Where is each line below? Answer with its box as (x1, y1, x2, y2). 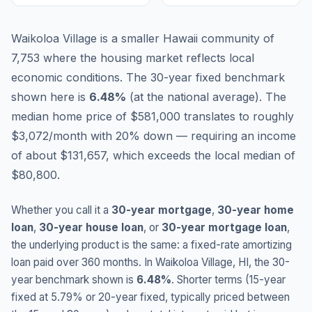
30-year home (217, 203, 294, 217)
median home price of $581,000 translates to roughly (11, 109, 294, 123)
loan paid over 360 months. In (11, 256, 155, 269)
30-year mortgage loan (162, 221, 287, 234)
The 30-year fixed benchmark (126, 70, 285, 84)
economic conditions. (11, 70, 123, 84)
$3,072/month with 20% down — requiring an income (11, 129, 296, 143)
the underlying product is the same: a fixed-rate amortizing (11, 238, 292, 251)
